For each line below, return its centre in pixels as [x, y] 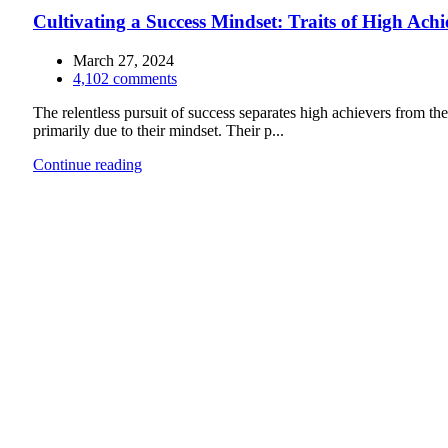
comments [145, 78]
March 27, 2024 [123, 60]
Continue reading [87, 164]
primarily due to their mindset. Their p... [158, 130]
